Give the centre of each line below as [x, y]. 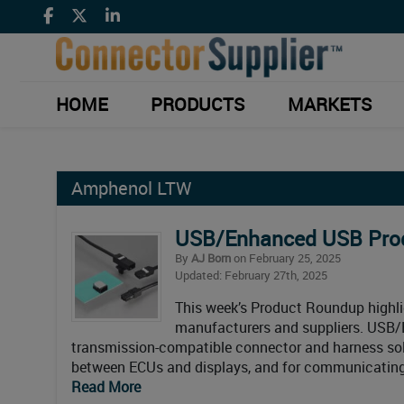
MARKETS [329, 104]
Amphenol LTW [132, 188]
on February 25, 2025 [286, 257]
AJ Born [211, 257]
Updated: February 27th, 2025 [251, 275]
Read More [106, 386]
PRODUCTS [198, 104]
